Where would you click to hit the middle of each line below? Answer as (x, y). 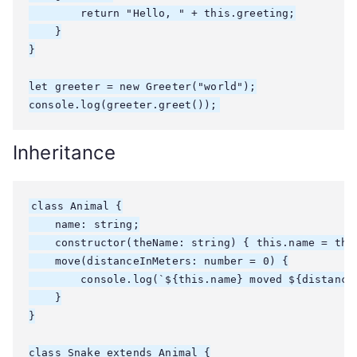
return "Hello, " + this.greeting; (162, 13)
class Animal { (77, 206)
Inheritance (64, 153)
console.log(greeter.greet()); (123, 105)
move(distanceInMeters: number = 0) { (159, 261)
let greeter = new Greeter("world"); (143, 86)
